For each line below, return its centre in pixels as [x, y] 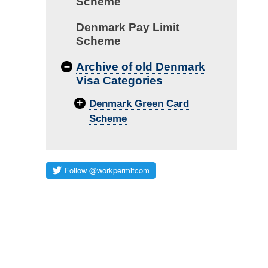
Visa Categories [119, 80]
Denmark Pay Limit [128, 27]
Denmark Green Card [139, 103]
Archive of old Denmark [141, 66]
